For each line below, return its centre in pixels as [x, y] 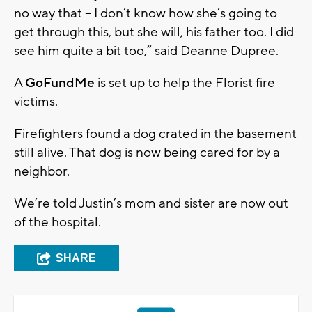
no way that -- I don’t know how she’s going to [146, 13]
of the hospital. [57, 222]
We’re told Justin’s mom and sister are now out [151, 203]
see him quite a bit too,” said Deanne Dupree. [146, 50]
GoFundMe [60, 83]
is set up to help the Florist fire [185, 83]
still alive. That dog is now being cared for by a [147, 152]
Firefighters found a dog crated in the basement [155, 133]
